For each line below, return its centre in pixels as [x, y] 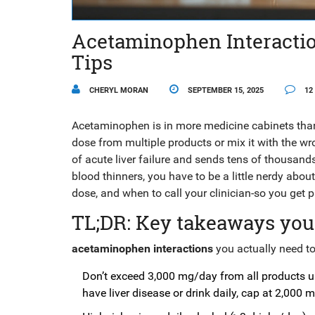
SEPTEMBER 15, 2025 [225, 90]
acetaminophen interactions [142, 248]
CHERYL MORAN [118, 90]
